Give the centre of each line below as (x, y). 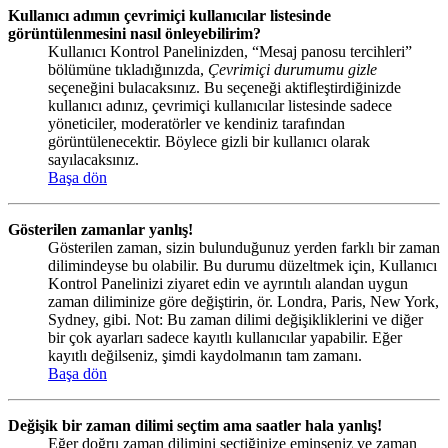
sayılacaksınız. (93, 159)
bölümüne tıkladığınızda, (128, 69)
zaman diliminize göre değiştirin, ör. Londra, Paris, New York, (243, 301)
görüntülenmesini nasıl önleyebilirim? (134, 33)
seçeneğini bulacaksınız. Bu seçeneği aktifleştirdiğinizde (224, 87)
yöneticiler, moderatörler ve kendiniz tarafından (196, 123)
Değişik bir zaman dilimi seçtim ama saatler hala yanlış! (195, 425)
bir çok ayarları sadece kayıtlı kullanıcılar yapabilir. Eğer (225, 337)
